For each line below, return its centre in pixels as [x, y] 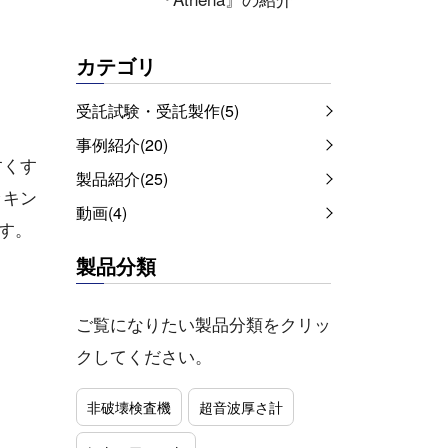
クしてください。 [144, 356]
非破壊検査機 [129, 406]
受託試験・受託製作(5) [157, 111]
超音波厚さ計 [241, 406]
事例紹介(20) [122, 145]
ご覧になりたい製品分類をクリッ [203, 324]
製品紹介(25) [122, 179]
